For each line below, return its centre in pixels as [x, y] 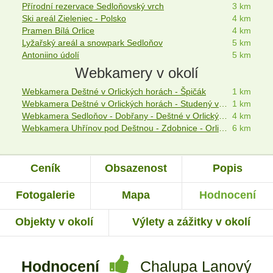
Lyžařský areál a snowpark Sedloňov [92, 42]
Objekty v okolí [55, 222]
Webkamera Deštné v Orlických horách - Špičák [114, 92]
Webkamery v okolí [136, 73]
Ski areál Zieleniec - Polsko [74, 18]
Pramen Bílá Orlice [58, 30]
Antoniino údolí [51, 55]
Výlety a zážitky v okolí [191, 222]
